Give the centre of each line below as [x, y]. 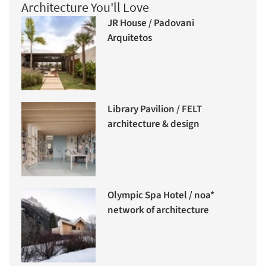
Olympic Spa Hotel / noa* [161, 195]
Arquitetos [130, 38]
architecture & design [153, 124]
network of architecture [158, 210]
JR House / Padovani [151, 23]
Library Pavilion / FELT [155, 109]
